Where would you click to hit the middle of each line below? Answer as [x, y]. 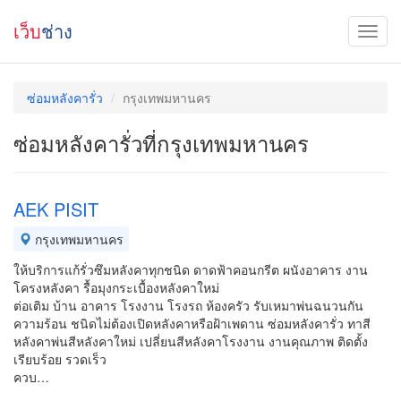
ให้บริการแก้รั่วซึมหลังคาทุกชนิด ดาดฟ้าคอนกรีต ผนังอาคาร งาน [191, 269]
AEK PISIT [56, 209]
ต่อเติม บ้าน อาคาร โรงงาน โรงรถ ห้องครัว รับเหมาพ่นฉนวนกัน [188, 305]
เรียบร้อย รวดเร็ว [60, 359]
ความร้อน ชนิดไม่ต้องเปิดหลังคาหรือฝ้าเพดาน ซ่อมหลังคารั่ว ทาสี [192, 323]
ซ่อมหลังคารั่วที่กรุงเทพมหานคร [161, 143]
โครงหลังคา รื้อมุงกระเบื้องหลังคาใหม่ [116, 287]
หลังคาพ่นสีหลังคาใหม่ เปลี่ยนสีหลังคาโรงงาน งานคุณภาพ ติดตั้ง [191, 341]
